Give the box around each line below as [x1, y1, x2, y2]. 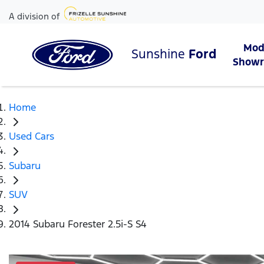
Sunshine [131, 45, 189, 62]
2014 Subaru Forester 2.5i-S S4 [9, 217, 147, 230]
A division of [9, 11, 60, 22]
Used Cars [9, 130, 54, 143]
